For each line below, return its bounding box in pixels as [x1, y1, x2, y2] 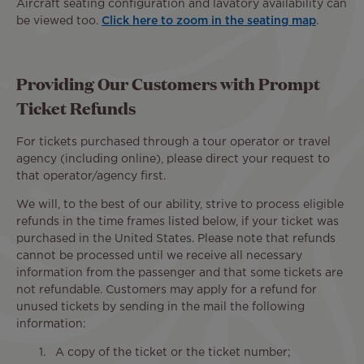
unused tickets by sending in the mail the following [16, 302, 305, 312]
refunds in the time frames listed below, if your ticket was [16, 217, 339, 227]
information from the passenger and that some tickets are [16, 268, 343, 278]
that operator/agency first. [16, 171, 169, 181]
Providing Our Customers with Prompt [16, 72, 320, 96]
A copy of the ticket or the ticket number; [55, 348, 291, 357]
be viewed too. [16, 15, 102, 26]
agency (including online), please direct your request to [16, 154, 330, 164]
